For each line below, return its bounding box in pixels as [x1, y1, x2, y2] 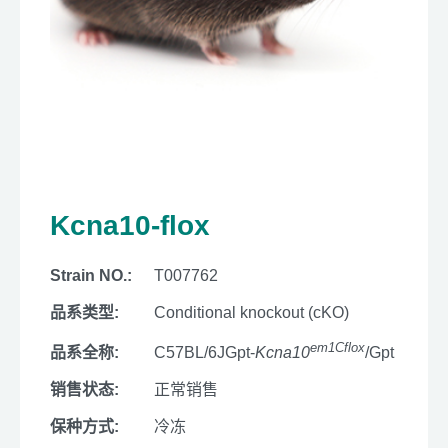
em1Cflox [310, 340, 365, 355]
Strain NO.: [50, 267, 132, 284]
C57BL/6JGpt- [154, 344, 255, 362]
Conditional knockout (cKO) [154, 304, 349, 321]
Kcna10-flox [50, 210, 210, 241]
